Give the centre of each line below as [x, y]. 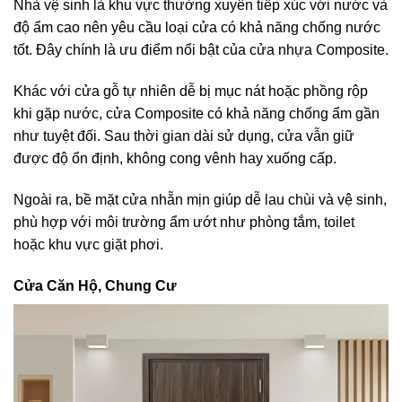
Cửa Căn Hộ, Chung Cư [95, 285]
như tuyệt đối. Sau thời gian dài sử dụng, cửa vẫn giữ [184, 136]
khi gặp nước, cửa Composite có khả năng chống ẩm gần [197, 114]
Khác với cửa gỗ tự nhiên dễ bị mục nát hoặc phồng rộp [191, 91]
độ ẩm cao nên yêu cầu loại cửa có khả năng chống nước [197, 28]
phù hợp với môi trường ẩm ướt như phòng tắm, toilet [184, 222]
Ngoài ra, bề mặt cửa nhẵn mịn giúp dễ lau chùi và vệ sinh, [200, 199]
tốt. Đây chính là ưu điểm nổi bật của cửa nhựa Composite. [201, 50]
